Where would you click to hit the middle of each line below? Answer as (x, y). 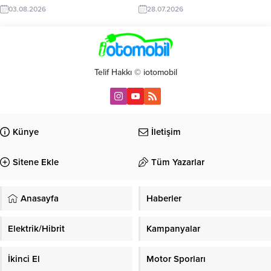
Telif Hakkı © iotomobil (135, 72)
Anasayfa (40, 198)
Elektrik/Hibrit (36, 228)
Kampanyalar (173, 228)
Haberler (164, 198)
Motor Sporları (176, 259)
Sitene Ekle (36, 162)
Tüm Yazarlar (178, 162)
